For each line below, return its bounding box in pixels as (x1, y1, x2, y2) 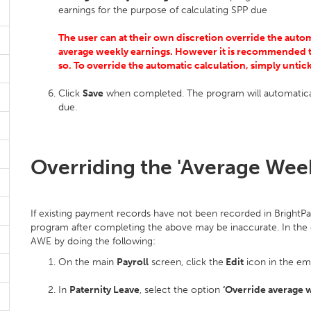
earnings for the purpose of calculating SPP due (58, 4, 267, 16)
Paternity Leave (69, 284, 140, 296)
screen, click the (149, 256, 224, 268)
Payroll (117, 256, 149, 268)
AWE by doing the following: (31, 235, 155, 247)
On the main (58, 256, 117, 268)
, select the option (140, 284, 223, 296)
